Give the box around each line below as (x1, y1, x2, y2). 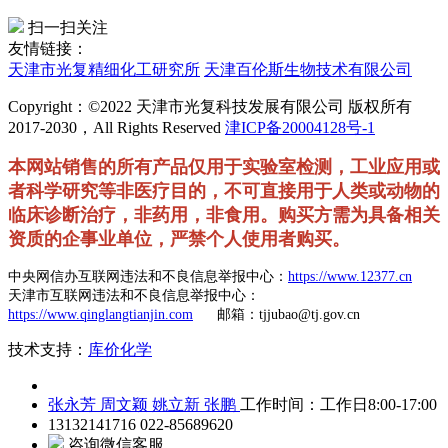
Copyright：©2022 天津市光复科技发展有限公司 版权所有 (8, 98, 412, 116)
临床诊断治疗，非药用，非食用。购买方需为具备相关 (8, 205, 440, 226)
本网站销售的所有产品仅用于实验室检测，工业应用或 (8, 157, 440, 178)
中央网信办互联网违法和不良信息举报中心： (8, 269, 288, 285)
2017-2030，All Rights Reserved (8, 119, 225, 137)
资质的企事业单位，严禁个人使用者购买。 (8, 229, 350, 250)
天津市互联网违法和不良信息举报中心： (8, 288, 260, 304)
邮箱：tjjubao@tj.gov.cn (193, 307, 368, 323)
